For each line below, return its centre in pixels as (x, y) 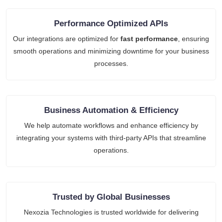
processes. (111, 63)
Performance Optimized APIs (111, 23)
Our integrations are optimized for (67, 38)
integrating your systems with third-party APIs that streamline (111, 138)
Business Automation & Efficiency (111, 110)
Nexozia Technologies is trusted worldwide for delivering (111, 212)
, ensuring (194, 38)
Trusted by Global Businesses (111, 197)
